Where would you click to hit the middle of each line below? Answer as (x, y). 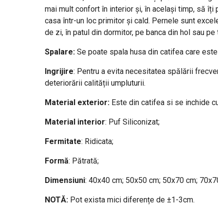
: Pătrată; (83, 161)
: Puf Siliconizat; (132, 122)
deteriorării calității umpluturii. (95, 83)
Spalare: (60, 52)
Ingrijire (59, 71)
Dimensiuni (65, 180)
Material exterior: (77, 102)
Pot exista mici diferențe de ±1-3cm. (131, 200)
